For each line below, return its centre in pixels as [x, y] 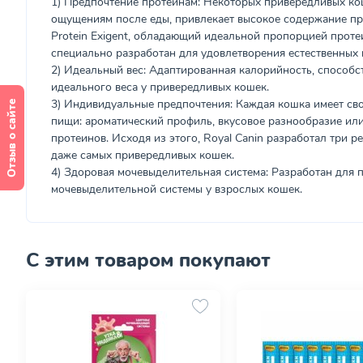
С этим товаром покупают [148, 260]
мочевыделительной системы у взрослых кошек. [177, 189]
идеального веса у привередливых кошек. [160, 87]
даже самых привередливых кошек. [143, 155]
